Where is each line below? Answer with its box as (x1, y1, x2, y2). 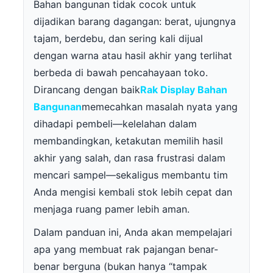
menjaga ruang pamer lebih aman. (34, 203, 190, 216)
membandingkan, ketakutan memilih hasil (34, 135, 223, 147)
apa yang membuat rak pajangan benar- (34, 243, 218, 256)
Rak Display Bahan (140, 83, 227, 96)
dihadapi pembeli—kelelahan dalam (34, 118, 197, 130)
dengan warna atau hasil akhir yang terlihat (34, 49, 232, 62)
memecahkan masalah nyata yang (82, 101, 238, 113)
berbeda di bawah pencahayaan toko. (34, 66, 208, 79)
